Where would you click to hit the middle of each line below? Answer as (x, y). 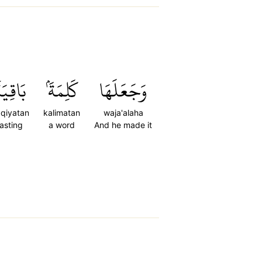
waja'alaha (123, 113)
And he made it (123, 125)
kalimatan (62, 113)
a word (62, 125)
